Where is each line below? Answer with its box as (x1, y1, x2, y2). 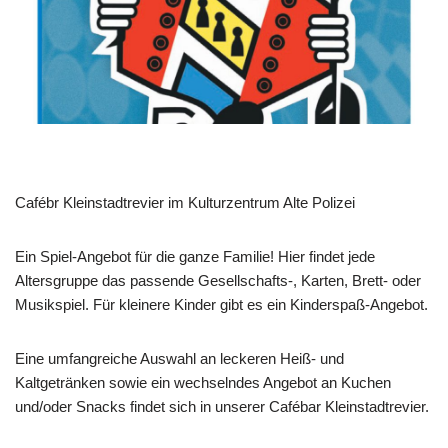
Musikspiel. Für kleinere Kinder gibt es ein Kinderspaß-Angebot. (15, 295, 428, 313)
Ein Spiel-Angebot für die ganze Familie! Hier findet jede (15, 247, 375, 265)
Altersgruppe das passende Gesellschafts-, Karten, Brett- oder (15, 271, 421, 289)
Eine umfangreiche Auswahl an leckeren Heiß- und (15, 349, 344, 367)
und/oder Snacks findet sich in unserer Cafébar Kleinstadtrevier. (15, 397, 429, 415)
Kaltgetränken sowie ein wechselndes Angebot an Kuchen (15, 373, 391, 391)
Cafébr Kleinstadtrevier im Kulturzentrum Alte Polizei (15, 193, 355, 211)
